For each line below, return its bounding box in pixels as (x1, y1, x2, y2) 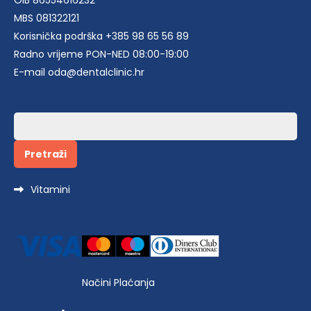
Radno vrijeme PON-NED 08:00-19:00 (14, 47, 189, 61)
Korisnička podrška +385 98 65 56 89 (14, 29, 189, 43)
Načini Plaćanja (81, 276, 155, 290)
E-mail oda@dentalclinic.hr (14, 65, 144, 79)
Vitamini (31, 183, 70, 197)
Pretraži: (13, 114, 51, 128)
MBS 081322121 (14, 11, 79, 25)
